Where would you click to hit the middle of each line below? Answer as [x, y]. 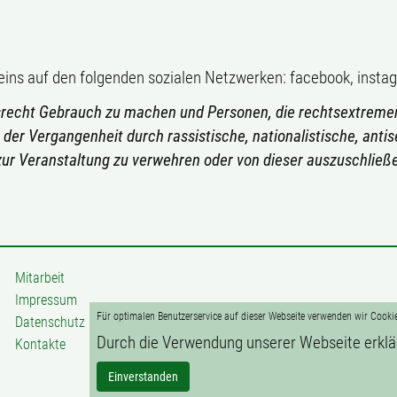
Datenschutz [50, 322]
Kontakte [40, 344]
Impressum [46, 300]
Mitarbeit [39, 278]
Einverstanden [143, 377]
